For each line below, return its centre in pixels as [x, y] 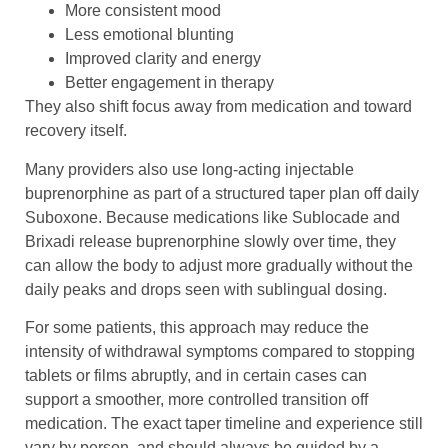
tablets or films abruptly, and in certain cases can [196, 376]
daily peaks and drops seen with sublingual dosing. [206, 289]
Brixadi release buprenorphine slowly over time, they [210, 241]
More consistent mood [143, 11]
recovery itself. [76, 131]
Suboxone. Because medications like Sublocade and [212, 217]
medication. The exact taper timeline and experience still [224, 424]
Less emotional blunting [149, 35]
